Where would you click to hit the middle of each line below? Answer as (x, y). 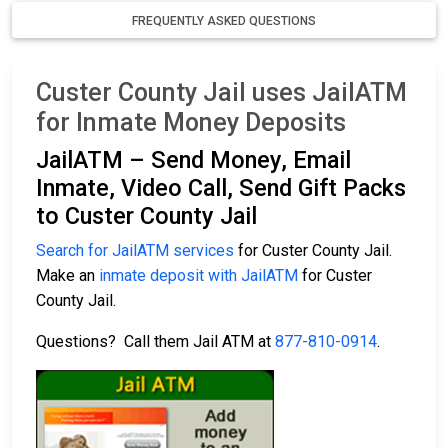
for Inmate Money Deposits (191, 123)
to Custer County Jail (146, 216)
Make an (67, 276)
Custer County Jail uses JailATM (221, 93)
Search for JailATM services (135, 251)
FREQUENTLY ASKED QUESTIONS (224, 21)
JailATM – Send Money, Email (193, 160)
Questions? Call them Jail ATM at (155, 342)
